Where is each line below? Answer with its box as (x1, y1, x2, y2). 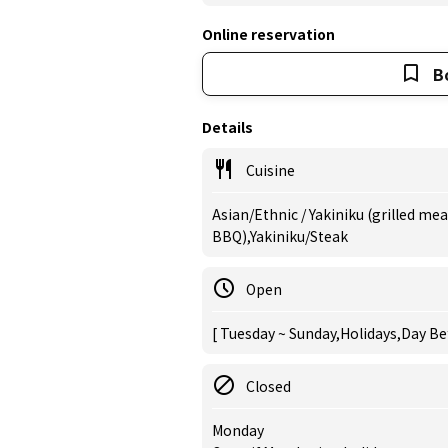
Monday (212, 420, 264, 440)
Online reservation (202, 24, 335, 44)
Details (202, 117, 253, 137)
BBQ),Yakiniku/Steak (212, 226, 348, 246)
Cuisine (246, 160, 295, 180)
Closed (246, 376, 291, 396)
